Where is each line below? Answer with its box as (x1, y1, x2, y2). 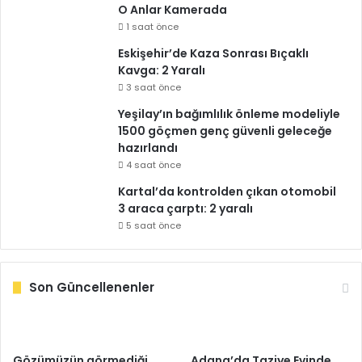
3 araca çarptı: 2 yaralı (118, 200, 253, 217)
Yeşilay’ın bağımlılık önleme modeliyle (118, 106, 340, 122)
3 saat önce (126, 81, 181, 94)
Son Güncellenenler (29, 279, 154, 296)
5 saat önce (126, 219, 181, 232)
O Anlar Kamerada (118, 2, 227, 18)
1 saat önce (126, 20, 179, 33)
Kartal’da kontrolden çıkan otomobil (118, 183, 336, 200)
